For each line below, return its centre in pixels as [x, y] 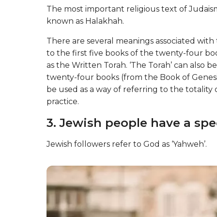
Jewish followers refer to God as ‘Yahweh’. [127, 144]
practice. [63, 102]
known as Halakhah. [85, 21]
